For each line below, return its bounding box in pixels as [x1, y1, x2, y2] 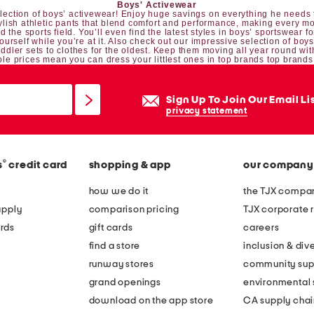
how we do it [88, 186, 149, 197]
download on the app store [88, 296, 214, 306]
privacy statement [166, 107, 247, 116]
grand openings [88, 278, 161, 288]
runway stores [88, 259, 154, 270]
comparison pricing [88, 205, 179, 215]
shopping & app [88, 160, 171, 171]
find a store [88, 241, 141, 252]
